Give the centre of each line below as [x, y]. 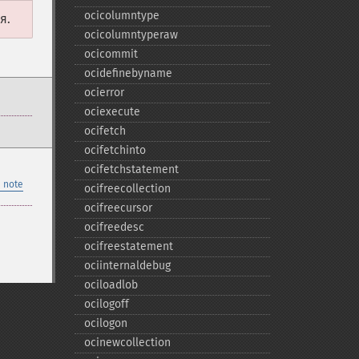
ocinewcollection [127, 343]
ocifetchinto [115, 150]
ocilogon [105, 323]
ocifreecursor [118, 208]
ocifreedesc [114, 227]
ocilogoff [106, 304]
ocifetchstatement [131, 169]
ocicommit [111, 54]
